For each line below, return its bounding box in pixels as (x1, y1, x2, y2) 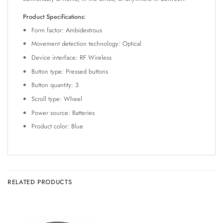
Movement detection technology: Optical (31, 39, 141, 49)
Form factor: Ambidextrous (31, 25, 102, 35)
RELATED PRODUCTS (7, 177, 72, 187)
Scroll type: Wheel (31, 94, 82, 104)
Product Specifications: (23, 12, 86, 22)
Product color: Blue (31, 121, 83, 131)
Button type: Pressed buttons (31, 66, 108, 76)
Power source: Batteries (31, 108, 95, 117)
